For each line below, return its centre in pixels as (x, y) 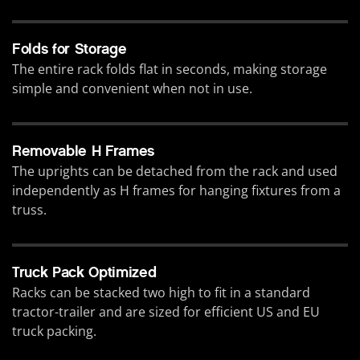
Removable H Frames (84, 151)
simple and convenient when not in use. (132, 89)
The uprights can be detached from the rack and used (175, 172)
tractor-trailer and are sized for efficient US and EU (166, 312)
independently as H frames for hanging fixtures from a (176, 191)
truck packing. (54, 331)
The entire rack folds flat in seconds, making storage (170, 70)
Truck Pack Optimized (84, 273)
